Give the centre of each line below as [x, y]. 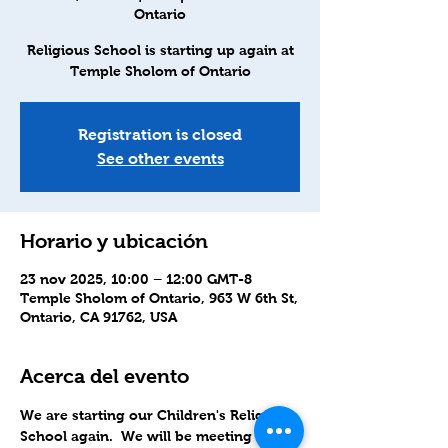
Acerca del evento [104, 376]
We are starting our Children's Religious [158, 415]
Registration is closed [160, 134]
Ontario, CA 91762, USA [98, 317]
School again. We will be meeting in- [147, 436]
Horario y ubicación [114, 241]
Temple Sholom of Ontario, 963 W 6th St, [159, 298]
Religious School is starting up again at [160, 50]
